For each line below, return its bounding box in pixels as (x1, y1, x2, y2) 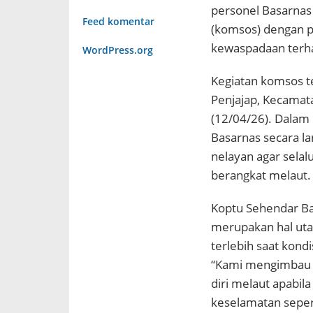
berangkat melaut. (210, 167, 311, 184)
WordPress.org (82, 43, 153, 57)
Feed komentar (82, 15, 154, 29)
